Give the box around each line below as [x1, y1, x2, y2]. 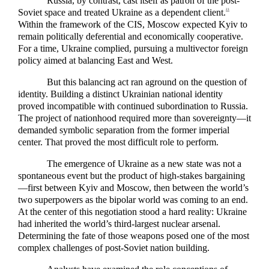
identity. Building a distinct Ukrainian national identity [18, 88, 223, 99]
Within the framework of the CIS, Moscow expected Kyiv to [18, 19, 247, 29]
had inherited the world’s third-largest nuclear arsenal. [18, 219, 220, 229]
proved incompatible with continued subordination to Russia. [18, 100, 248, 111]
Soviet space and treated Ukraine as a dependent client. [18, 7, 226, 17]
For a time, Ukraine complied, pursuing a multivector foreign [18, 43, 248, 53]
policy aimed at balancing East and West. [18, 55, 173, 65]
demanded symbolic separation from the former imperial [18, 124, 229, 135]
